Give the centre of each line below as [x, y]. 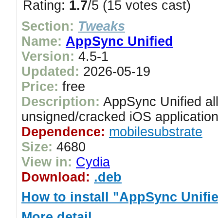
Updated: [50, 72]
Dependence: [63, 132]
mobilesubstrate [156, 132]
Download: [56, 177]
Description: [61, 102]
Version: [48, 56]
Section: [48, 26]
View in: [47, 162]
